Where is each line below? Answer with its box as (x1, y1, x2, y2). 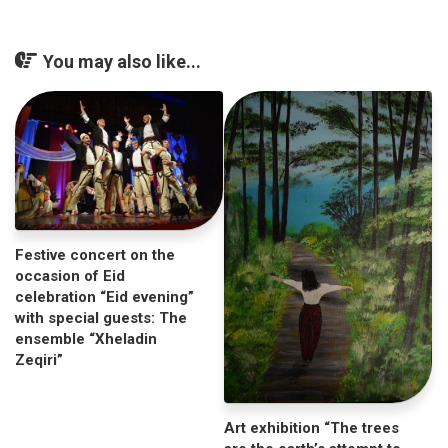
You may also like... (43, 50, 201, 72)
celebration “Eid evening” (15, 287, 194, 306)
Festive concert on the (15, 245, 175, 264)
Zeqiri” (15, 350, 63, 369)
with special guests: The (15, 308, 187, 327)
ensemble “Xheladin (15, 329, 157, 348)
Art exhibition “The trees (224, 418, 399, 437)
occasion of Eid (15, 266, 125, 285)
